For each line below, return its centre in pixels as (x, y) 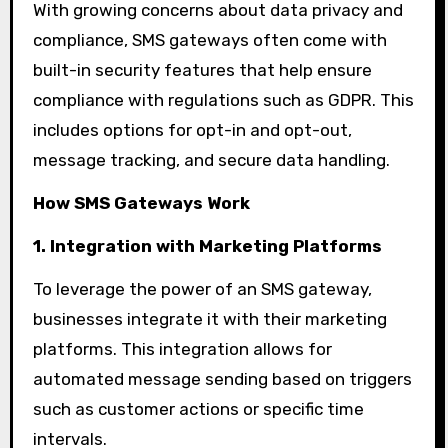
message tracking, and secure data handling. (211, 160)
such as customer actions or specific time (198, 408)
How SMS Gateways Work (141, 203)
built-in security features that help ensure (202, 70)
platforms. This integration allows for (182, 348)
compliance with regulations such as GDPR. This (223, 100)
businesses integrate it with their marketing (209, 318)
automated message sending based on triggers (222, 378)
